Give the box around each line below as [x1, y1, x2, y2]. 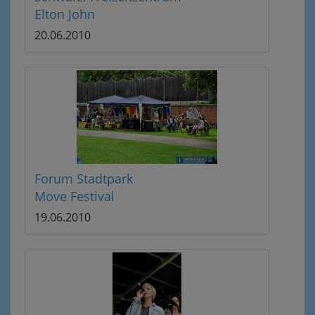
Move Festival [34, 188, 115, 205]
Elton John [34, 6, 95, 22]
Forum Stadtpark [34, 170, 133, 187]
